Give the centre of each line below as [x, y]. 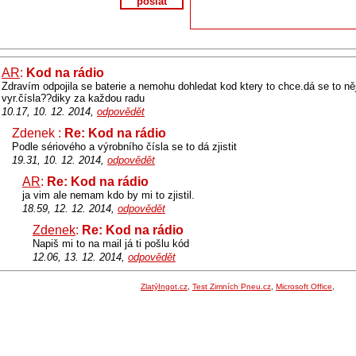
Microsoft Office [304, 286]
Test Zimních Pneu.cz [232, 286]
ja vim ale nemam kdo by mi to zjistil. [108, 195]
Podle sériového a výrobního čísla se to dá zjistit [124, 147]
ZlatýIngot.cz [164, 286]
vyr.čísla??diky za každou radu [73, 98]
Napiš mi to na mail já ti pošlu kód [111, 244]
